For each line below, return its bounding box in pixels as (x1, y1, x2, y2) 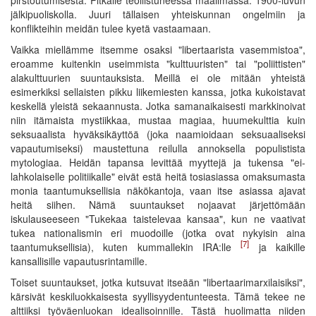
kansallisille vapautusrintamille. (11, 253, 147, 268)
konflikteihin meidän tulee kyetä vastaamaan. (11, 20, 211, 35)
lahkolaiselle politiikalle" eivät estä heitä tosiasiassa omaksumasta (11, 169, 305, 183)
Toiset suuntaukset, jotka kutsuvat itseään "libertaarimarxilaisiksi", (11, 274, 305, 289)
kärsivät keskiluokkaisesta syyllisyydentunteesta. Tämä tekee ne (11, 288, 305, 303)
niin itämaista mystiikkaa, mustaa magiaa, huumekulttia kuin (11, 112, 305, 127)
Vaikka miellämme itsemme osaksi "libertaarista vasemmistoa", (11, 42, 305, 56)
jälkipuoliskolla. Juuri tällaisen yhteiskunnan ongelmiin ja (11, 6, 305, 21)
